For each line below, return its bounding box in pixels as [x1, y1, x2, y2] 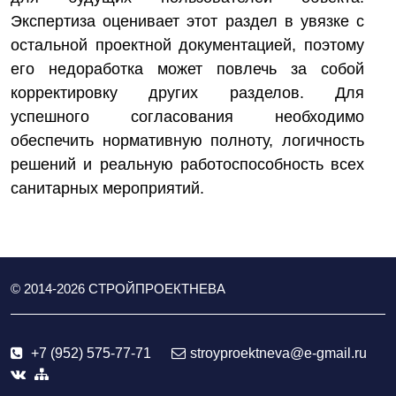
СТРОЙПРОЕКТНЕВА [88, 281, 225, 296]
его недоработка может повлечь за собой [11, 60, 364, 78]
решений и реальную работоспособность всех [11, 156, 364, 173]
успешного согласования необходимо [11, 108, 364, 126]
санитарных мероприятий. [11, 179, 204, 197]
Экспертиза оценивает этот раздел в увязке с [11, 12, 364, 30]
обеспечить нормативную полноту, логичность [11, 132, 364, 149]
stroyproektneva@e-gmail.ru [190, 346, 367, 361]
